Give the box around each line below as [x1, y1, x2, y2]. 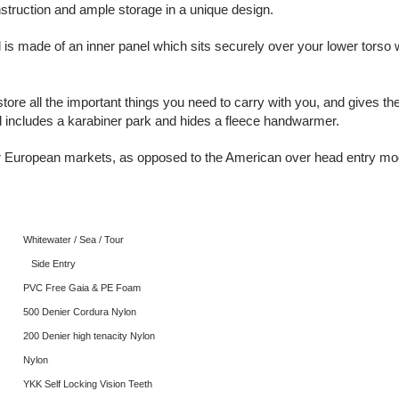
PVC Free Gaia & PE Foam [23, 282, 141, 293]
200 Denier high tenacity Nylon [23, 330, 155, 341]
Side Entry [31, 258, 76, 269]
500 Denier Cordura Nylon [23, 306, 136, 317]
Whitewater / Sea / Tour [23, 234, 124, 245]
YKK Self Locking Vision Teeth [23, 379, 152, 389]
